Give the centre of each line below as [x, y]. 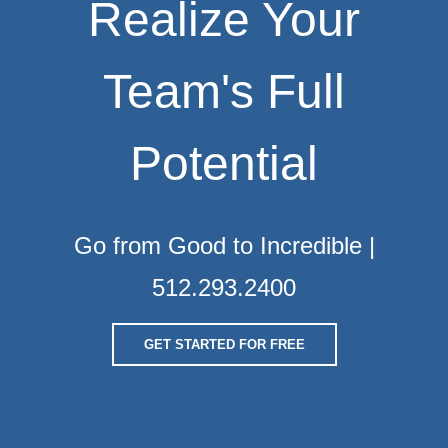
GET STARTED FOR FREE [224, 344]
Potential [224, 163]
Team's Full [224, 91]
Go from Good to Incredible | [224, 245]
